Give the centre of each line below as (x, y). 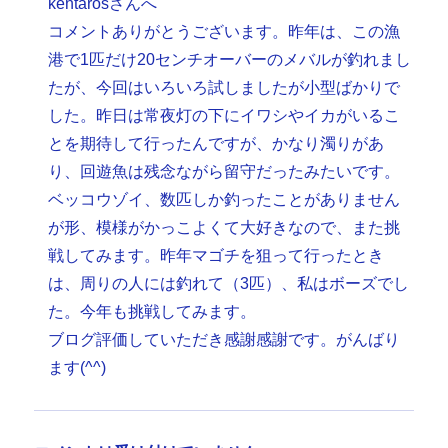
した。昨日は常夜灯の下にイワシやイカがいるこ (224, 116)
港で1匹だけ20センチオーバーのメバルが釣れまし (230, 60)
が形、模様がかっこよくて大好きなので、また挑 (224, 228)
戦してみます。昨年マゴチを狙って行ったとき (216, 256)
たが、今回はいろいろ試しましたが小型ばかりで (224, 88)
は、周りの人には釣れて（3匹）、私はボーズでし (229, 284)
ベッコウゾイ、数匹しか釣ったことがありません (224, 200)
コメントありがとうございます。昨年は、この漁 (224, 32)
